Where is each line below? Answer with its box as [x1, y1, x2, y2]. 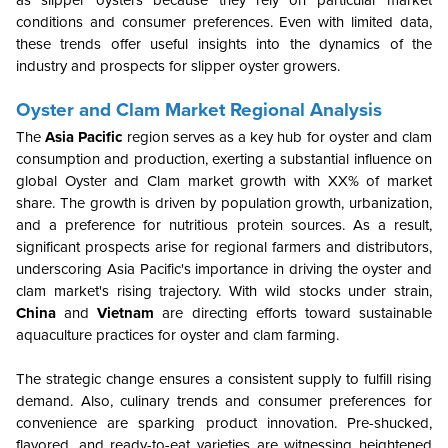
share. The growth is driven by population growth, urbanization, [16, 194, 432, 213]
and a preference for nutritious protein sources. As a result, [16, 216, 432, 235]
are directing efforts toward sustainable [154, 304, 433, 323]
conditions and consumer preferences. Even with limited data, [16, 13, 432, 32]
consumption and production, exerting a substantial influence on [16, 150, 432, 169]
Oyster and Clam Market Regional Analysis [16, 99, 382, 122]
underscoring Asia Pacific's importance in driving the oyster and [16, 260, 432, 279]
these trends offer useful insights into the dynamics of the [16, 35, 432, 54]
